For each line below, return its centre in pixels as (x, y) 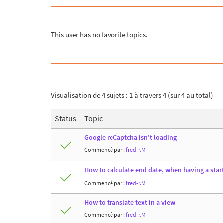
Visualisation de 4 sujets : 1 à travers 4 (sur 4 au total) (132, 95)
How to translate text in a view (130, 202)
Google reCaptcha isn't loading (130, 137)
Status (65, 118)
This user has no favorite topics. (99, 34)
